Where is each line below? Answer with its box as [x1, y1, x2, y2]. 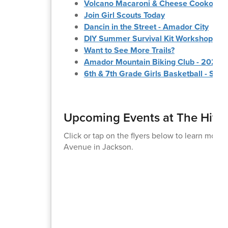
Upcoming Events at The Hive [63, 108, 225, 126]
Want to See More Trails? [83, 44, 175, 56]
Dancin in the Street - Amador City [83, 20, 209, 33]
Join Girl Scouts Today [83, 9, 165, 21]
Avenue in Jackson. [63, 140, 133, 152]
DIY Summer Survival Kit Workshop [83, 32, 213, 44]
